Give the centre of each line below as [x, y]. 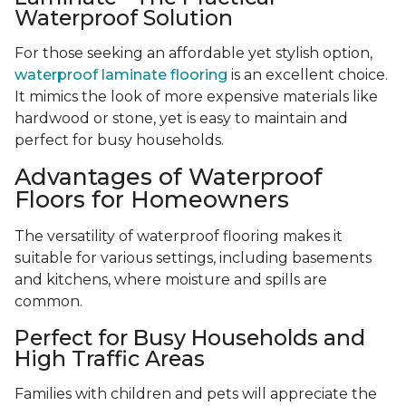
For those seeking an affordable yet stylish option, [193, 53]
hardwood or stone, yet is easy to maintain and [181, 119]
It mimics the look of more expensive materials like [196, 97]
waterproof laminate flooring [121, 75]
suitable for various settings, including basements [193, 258]
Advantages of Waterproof [169, 177]
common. [48, 302]
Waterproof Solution [124, 18]
